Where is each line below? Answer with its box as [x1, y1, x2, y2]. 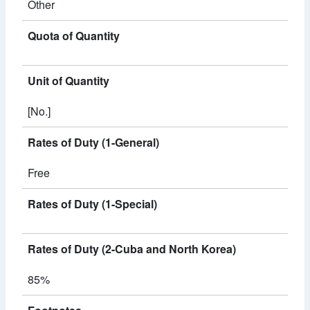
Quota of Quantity [28, 28, 120, 44]
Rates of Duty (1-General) [28, 134, 159, 150]
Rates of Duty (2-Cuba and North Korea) [28, 241, 236, 257]
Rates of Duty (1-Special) [28, 196, 157, 212]
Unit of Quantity [28, 73, 109, 89]
